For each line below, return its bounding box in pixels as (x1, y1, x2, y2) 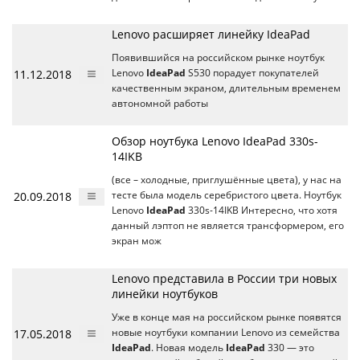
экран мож (112, 235, 162, 247)
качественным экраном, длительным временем (112, 82, 341, 94)
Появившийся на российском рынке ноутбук (112, 51, 325, 63)
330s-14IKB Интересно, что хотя (186, 204, 337, 216)
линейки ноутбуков (112, 286, 218, 301)
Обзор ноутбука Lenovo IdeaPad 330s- (112, 133, 318, 149)
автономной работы (112, 97, 208, 109)
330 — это (265, 342, 314, 354)
